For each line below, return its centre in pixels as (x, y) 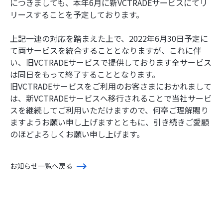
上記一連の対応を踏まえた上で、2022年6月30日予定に (109, 38)
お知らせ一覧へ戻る (41, 166)
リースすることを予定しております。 (77, 14)
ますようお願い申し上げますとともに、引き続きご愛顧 (110, 122)
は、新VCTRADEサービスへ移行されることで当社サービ (111, 98)
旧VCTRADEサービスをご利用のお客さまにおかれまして (111, 86)
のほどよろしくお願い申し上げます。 (77, 134)
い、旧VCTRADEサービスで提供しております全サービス (111, 62)
